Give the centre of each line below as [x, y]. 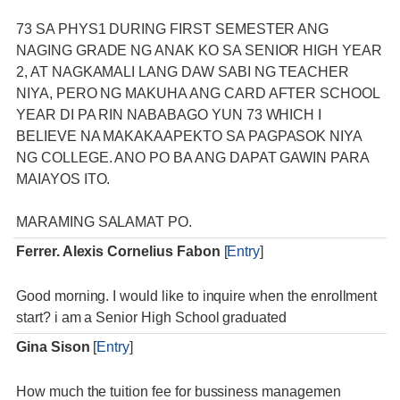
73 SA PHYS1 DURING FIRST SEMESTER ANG [173, 29]
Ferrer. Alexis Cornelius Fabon [118, 251]
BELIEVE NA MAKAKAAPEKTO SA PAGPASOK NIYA [189, 136]
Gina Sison [53, 347]
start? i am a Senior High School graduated [151, 317]
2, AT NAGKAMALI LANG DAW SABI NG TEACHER [183, 72]
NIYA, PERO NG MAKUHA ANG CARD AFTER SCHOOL [198, 93]
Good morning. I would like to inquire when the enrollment [197, 296]
